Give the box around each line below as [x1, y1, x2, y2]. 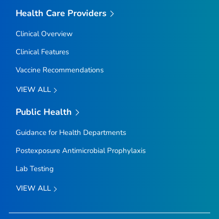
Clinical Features [15, 47, 69, 57]
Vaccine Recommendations [15, 65, 104, 75]
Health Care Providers [15, 7, 107, 19]
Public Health [15, 106, 72, 118]
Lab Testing [15, 164, 54, 174]
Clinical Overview [15, 29, 73, 39]
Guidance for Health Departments [15, 128, 126, 138]
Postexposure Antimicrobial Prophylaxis [15, 146, 146, 156]
